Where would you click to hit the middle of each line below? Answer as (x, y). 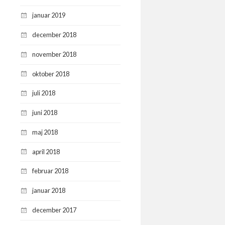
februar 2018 (50, 171)
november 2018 (54, 54)
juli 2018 (44, 93)
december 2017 (54, 210)
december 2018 (54, 35)
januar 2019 (49, 15)
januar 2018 (49, 191)
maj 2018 (45, 132)
